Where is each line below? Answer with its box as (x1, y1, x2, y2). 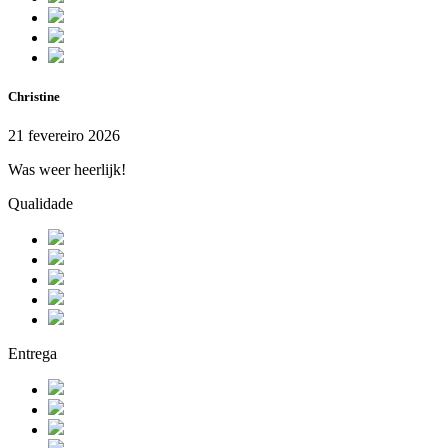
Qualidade (8, 195, 73, 213)
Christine (8, 89, 60, 105)
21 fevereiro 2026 (8, 127, 120, 145)
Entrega (8, 345, 57, 363)
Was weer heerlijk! (8, 161, 126, 179)
